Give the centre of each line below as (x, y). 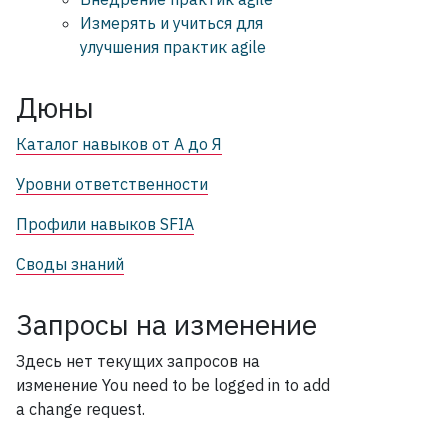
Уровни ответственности (112, 184)
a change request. (80, 409)
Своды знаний (70, 264)
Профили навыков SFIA (105, 224)
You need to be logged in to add (216, 385)
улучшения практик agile (173, 47)
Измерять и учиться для (171, 23)
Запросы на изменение (166, 325)
